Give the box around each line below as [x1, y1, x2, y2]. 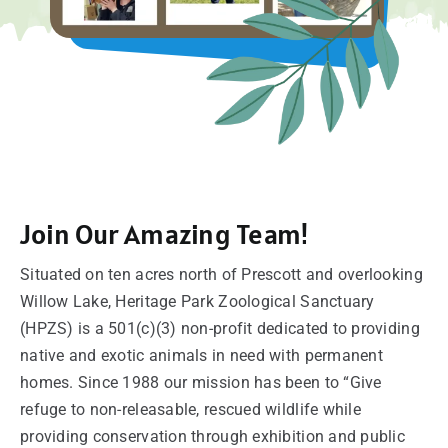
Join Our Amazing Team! [19, 216, 310, 253]
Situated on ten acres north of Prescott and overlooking [19, 265, 423, 285]
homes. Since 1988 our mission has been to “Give [19, 373, 382, 393]
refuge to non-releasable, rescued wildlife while [19, 400, 361, 420]
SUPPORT [24, 11, 85, 31]
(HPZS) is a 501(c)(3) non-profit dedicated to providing [19, 319, 420, 339]
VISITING [24, 77, 80, 97]
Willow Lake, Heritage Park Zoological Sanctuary [19, 292, 375, 312]
